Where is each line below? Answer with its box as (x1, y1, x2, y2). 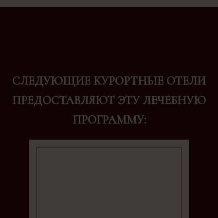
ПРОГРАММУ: (72, 112, 146, 127)
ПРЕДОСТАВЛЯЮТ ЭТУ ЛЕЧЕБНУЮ (12, 93, 206, 108)
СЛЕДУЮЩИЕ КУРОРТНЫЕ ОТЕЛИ (12, 73, 206, 88)
